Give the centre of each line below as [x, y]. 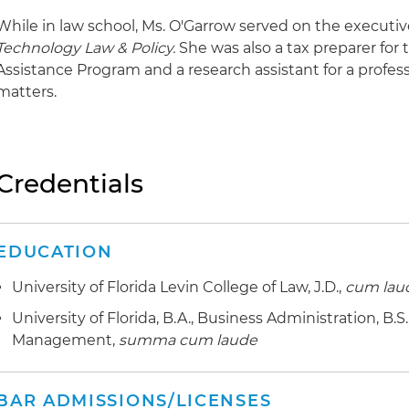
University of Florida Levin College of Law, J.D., [179, 287]
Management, [66, 340]
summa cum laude [189, 340]
